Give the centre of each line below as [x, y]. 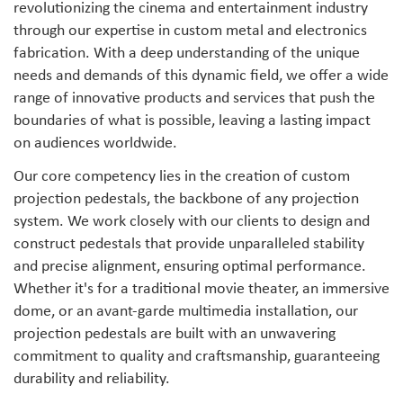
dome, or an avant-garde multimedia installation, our [186, 312]
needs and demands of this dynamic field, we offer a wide [201, 76]
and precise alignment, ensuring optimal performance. [190, 267]
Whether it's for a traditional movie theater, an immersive [201, 290]
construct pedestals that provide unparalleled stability [189, 245]
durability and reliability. [92, 380]
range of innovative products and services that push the [194, 98]
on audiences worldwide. [95, 143]
